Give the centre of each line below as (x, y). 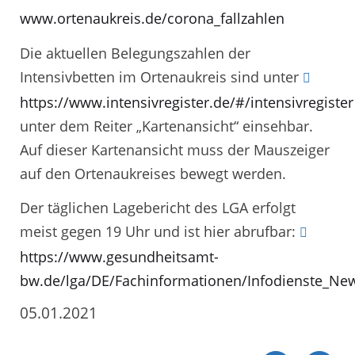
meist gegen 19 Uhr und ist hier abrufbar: (160, 232)
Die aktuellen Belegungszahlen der (135, 53)
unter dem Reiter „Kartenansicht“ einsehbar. (166, 126)
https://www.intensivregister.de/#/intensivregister (187, 102)
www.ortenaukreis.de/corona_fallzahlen (152, 19)
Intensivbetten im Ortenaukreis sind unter (161, 76)
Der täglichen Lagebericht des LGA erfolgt (158, 208)
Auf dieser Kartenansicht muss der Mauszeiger (175, 149)
